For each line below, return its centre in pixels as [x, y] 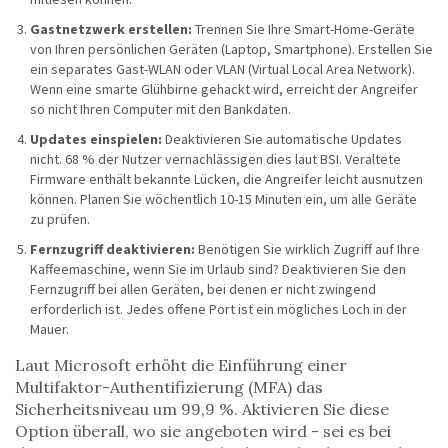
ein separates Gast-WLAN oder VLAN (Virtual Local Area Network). [222, 69]
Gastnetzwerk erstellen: [111, 29]
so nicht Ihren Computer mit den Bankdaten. [160, 109]
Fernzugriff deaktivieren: [112, 249]
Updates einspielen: [96, 139]
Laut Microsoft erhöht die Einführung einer [181, 365]
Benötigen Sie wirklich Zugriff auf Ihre [307, 249]
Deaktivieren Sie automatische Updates [282, 139]
